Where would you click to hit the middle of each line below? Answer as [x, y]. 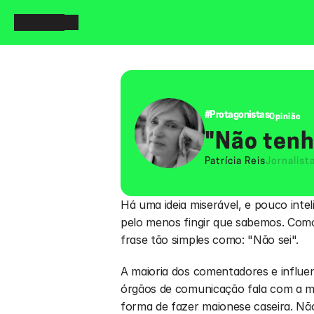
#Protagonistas [237, 115]
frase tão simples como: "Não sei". [210, 240]
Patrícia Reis [235, 161]
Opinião [285, 117]
